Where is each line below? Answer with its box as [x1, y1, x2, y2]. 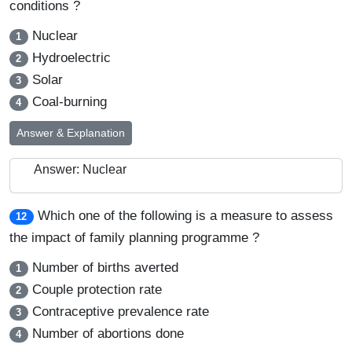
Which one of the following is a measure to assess [37, 208, 333, 223]
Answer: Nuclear [34, 163, 126, 176]
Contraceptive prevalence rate [27, 304, 209, 319]
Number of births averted [27, 260, 178, 275]
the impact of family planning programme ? [9, 230, 259, 245]
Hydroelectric [27, 50, 111, 65]
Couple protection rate [27, 282, 162, 297]
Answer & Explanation [16, 126, 125, 139]
